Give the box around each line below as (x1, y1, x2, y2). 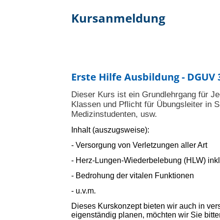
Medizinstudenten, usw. (71, 110, 160, 119)
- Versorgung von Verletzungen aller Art (71, 141, 208, 149)
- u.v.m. (71, 187, 96, 195)
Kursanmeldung (71, 10, 166, 26)
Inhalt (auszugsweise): (71, 126, 150, 134)
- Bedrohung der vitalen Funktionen (71, 171, 194, 180)
